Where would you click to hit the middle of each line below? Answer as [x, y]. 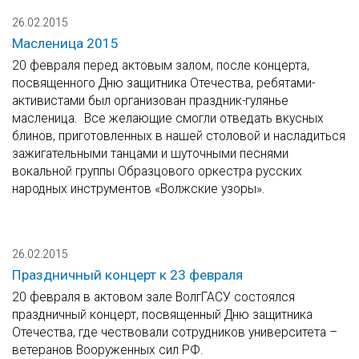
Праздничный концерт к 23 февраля [127, 275]
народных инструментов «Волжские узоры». [139, 189]
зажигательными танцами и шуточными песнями [150, 154]
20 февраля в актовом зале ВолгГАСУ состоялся [153, 297]
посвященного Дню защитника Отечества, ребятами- [163, 83]
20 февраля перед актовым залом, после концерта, [161, 66]
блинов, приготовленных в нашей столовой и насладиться [179, 136]
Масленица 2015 [65, 44]
